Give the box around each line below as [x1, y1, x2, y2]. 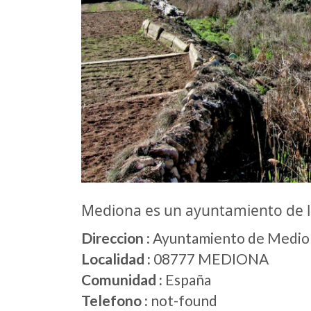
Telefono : [81, 292, 151, 310]
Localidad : [81, 250, 151, 268]
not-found [151, 292, 217, 310]
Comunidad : [81, 271, 162, 289]
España [162, 271, 211, 289]
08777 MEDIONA [151, 250, 269, 268]
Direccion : [81, 229, 150, 247]
